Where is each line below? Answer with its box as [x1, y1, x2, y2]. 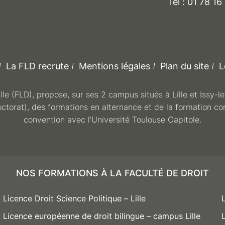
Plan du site [160, 60, 209, 71]
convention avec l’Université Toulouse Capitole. [24, 114, 201, 125]
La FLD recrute [6, 60, 69, 71]
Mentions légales [78, 60, 150, 71]
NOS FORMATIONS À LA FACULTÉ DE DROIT [16, 167, 209, 178]
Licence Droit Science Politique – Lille [3, 193, 146, 203]
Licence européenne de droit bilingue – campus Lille [3, 210, 201, 221]
